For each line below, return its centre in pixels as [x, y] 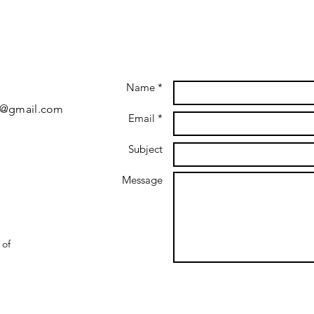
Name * [144, 87]
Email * [145, 118]
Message [142, 180]
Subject [145, 149]
